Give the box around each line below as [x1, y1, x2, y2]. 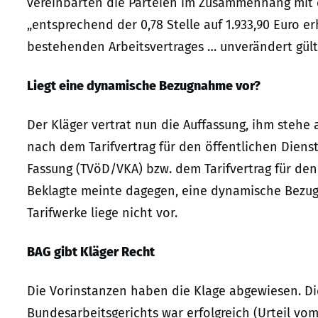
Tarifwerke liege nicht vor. [27, 204, 177, 221]
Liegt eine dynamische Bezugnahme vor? [27, 77, 261, 94]
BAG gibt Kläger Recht [27, 243, 155, 260]
